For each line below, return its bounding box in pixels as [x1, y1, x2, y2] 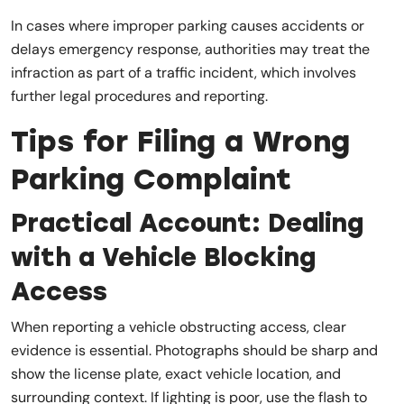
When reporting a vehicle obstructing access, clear [11, 317, 346, 336]
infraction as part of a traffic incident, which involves [11, 62, 356, 82]
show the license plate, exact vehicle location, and [11, 363, 341, 383]
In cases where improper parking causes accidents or [11, 15, 364, 35]
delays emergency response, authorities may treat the [11, 39, 370, 59]
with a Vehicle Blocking [11, 241, 316, 272]
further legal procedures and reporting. [11, 86, 268, 106]
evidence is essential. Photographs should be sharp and [11, 340, 378, 360]
